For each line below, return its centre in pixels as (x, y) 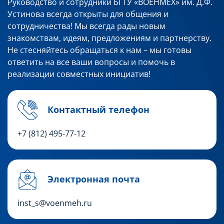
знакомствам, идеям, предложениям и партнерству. (109, 38)
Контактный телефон (98, 109)
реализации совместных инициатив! (79, 74)
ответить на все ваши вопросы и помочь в (91, 62)
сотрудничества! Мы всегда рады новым (86, 26)
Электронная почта (94, 179)
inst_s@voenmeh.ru (55, 203)
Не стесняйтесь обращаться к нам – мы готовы (99, 50)
